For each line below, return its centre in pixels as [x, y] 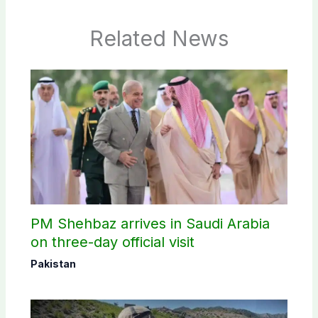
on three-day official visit [112, 242]
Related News [159, 38]
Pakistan [53, 263]
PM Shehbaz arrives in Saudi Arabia [150, 223]
